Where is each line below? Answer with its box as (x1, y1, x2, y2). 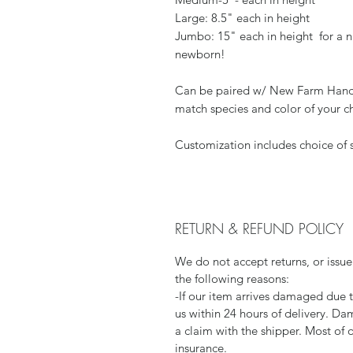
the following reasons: (175, 270, 289, 286)
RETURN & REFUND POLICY (175, 218, 344, 238)
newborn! (175, 46, 229, 61)
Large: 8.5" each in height (175, 9, 313, 25)
